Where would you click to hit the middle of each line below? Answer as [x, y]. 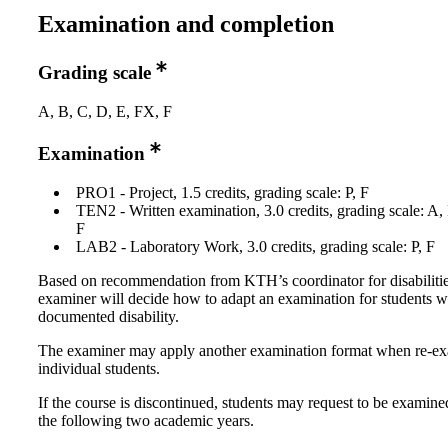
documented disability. [108, 317]
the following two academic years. [146, 421]
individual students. [99, 369]
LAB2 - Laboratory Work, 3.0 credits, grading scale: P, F [255, 247]
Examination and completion [186, 23]
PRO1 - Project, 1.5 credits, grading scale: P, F [222, 193]
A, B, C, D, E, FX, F [105, 111]
